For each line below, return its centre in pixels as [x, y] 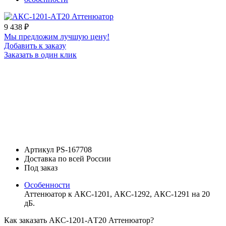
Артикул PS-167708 [58, 149]
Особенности [47, 185]
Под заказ [41, 167]
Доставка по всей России [68, 158]
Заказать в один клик [40, 54]
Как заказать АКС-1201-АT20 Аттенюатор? [79, 220]
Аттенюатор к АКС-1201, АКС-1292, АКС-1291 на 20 [117, 194]
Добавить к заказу [35, 45]
